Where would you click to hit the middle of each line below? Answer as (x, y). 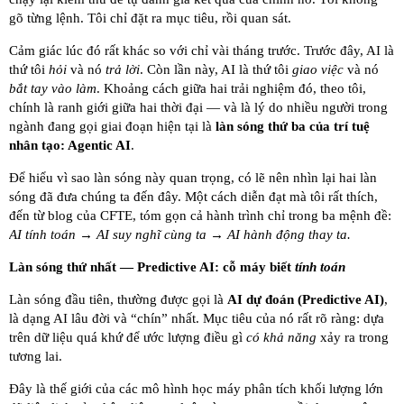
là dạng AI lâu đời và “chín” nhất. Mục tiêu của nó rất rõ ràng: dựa (197, 319)
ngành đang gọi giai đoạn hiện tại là (112, 127)
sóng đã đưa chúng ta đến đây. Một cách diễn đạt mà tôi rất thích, (193, 197)
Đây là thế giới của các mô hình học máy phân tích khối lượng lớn (196, 389)
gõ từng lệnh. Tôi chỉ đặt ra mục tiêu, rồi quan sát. (150, 18)
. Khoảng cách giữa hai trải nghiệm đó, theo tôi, (231, 89)
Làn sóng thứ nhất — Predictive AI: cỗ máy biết (152, 267)
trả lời (123, 70)
